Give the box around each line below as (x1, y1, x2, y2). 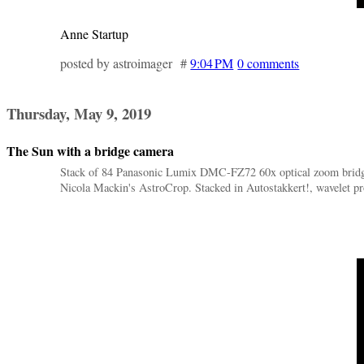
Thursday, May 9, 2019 (6, 102, 151, 125)
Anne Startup (60, 24, 129, 42)
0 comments (237, 54, 300, 71)
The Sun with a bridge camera (6, 141, 174, 161)
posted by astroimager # (60, 54, 191, 71)
